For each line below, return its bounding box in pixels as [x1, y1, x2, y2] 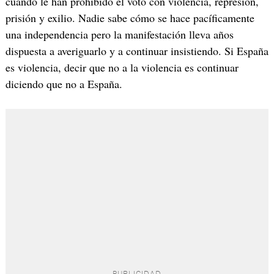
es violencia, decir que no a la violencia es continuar [5, 60, 239, 75]
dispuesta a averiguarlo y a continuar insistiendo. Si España [5, 43, 268, 59]
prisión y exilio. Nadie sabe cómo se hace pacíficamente [5, 10, 254, 26]
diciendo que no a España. [5, 76, 122, 92]
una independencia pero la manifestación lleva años [5, 27, 234, 42]
